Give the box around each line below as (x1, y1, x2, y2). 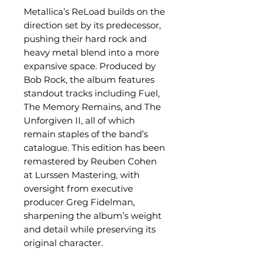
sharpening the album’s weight (24, 210, 161, 221)
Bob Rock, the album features (24, 74, 154, 85)
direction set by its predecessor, (24, 20, 161, 31)
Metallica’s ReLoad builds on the (24, 6, 165, 17)
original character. (24, 237, 103, 248)
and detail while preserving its (24, 224, 156, 235)
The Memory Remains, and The (24, 101, 161, 112)
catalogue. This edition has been (24, 142, 165, 153)
